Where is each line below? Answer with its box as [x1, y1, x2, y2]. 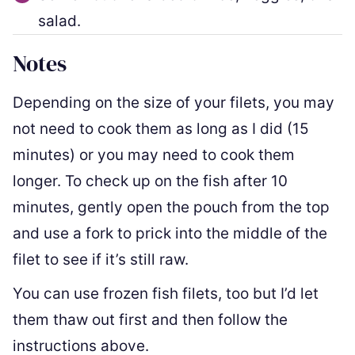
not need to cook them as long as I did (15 [13, 120, 309, 138]
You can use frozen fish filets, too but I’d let [13, 284, 319, 303]
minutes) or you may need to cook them [13, 146, 295, 164]
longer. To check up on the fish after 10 [13, 172, 288, 190]
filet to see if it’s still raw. [13, 250, 189, 269]
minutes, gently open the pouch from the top [13, 198, 330, 216]
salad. [38, 12, 81, 30]
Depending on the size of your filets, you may [13, 94, 334, 112]
